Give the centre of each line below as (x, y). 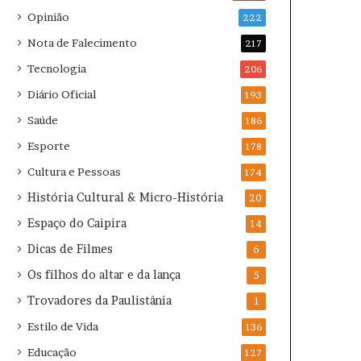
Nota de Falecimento (83, 43)
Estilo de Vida (63, 326)
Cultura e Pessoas (75, 172)
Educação (52, 352)
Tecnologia (57, 68)
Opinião (49, 17)
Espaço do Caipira (77, 223)
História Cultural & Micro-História (126, 197)
